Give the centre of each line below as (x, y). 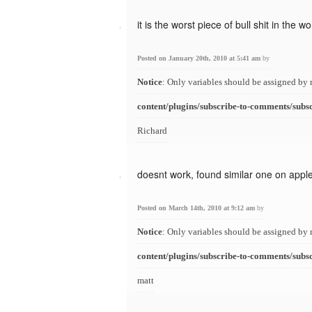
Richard (152, 131)
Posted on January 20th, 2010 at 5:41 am (200, 58)
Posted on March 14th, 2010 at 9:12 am (197, 208)
